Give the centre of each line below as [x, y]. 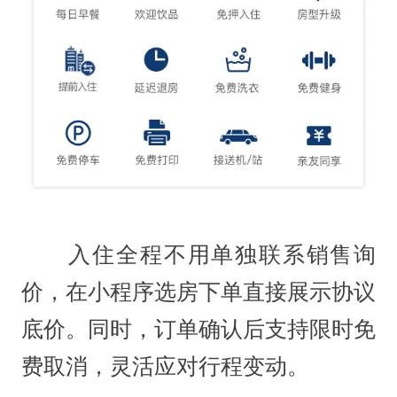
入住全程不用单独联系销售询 [198, 254]
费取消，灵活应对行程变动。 [165, 366]
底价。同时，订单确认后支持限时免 [198, 329]
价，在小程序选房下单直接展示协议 [198, 292]
